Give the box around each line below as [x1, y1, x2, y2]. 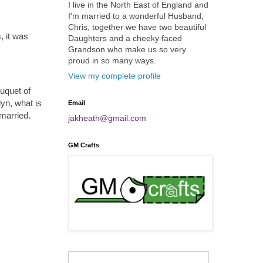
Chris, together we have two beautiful [68, 22, 206, 32]
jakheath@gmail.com [68, 113, 146, 123]
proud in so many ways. [68, 56, 156, 65]
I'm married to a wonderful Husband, [68, 11, 204, 21]
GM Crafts [68, 141, 99, 149]
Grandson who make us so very [68, 45, 186, 54]
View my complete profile [68, 71, 161, 80]
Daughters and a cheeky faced [68, 33, 182, 43]
